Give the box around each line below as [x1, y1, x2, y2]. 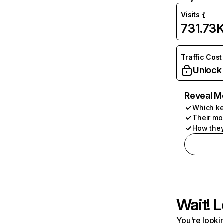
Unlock [193, 65, 222, 75]
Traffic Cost [181, 53, 222, 61]
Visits [181, 10, 200, 19]
